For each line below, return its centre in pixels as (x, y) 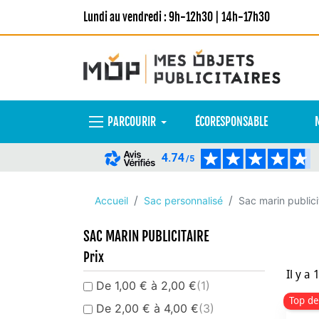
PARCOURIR (132, 122)
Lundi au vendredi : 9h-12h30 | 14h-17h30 (177, 17)
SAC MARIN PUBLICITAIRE (146, 236)
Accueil (111, 200)
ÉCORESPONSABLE (231, 122)
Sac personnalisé (183, 200)
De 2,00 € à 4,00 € (147, 308)
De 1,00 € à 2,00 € (146, 286)
